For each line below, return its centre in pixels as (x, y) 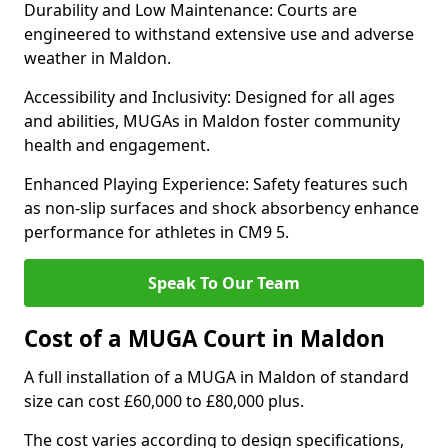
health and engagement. (117, 145)
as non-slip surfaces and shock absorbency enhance (221, 208)
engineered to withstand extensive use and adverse (219, 34)
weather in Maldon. (97, 58)
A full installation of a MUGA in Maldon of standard (216, 377)
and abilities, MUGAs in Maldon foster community (212, 121)
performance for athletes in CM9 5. (156, 232)
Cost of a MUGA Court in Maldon (204, 338)
